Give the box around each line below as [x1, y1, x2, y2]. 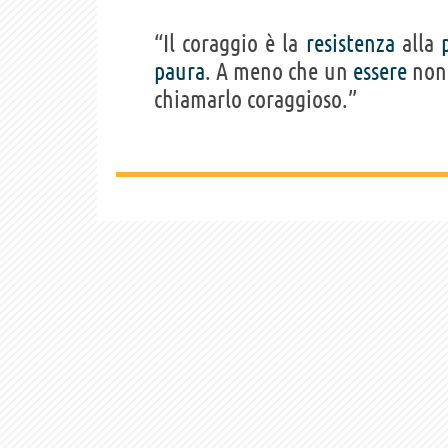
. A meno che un [205, 58, 353, 86]
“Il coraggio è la [154, 30, 306, 58]
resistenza [305, 30, 395, 58]
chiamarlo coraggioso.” [154, 86, 357, 114]
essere [352, 58, 407, 86]
